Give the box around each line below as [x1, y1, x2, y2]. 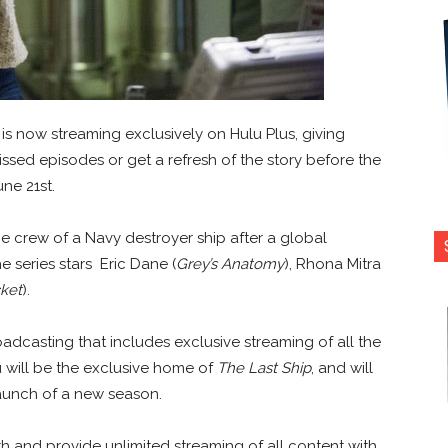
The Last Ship [217, 358, 311, 377]
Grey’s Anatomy [176, 254, 284, 273]
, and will [311, 358, 373, 377]
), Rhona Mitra [284, 254, 381, 273]
